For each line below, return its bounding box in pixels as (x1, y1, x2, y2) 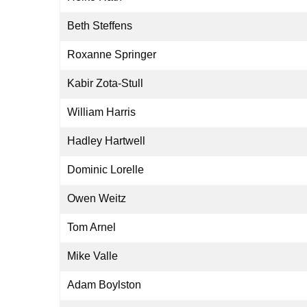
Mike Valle (67, 250, 118, 262)
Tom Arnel (67, 221, 116, 234)
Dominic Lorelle (67, 164, 144, 176)
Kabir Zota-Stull (67, 77, 143, 90)
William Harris (67, 106, 136, 119)
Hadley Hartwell (67, 135, 145, 147)
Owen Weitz (67, 193, 126, 205)
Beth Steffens (67, 20, 132, 32)
